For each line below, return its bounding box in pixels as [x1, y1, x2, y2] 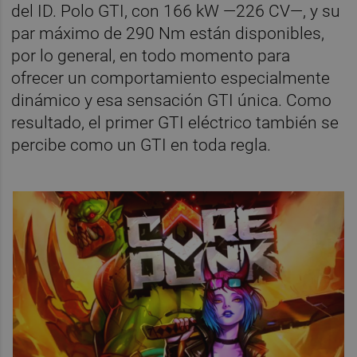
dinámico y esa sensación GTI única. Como [11, 90, 332, 110]
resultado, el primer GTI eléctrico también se [11, 112, 339, 132]
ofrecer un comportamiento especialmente [11, 68, 331, 88]
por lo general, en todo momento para [11, 45, 291, 65]
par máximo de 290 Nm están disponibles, [11, 23, 325, 43]
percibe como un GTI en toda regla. [11, 135, 272, 155]
